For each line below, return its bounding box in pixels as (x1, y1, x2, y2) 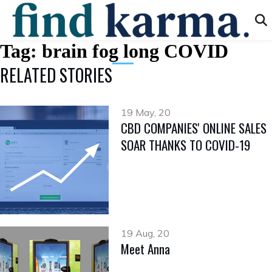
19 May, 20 (121, 106, 171, 118)
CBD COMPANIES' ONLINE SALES (121, 118, 267, 137)
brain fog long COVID (42, 40, 228, 62)
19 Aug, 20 (121, 227, 170, 240)
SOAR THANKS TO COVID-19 (121, 135, 251, 154)
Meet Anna (121, 239, 171, 259)
